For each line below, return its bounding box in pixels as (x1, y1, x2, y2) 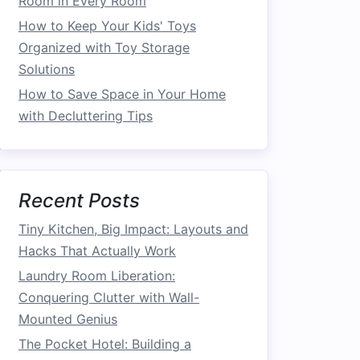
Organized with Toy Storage (18, 39, 190, 55)
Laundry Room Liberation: (18, 268, 175, 284)
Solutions (18, 61, 75, 77)
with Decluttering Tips (18, 108, 153, 124)
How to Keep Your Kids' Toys (18, 18, 196, 34)
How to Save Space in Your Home (18, 86, 226, 102)
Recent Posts (18, 189, 140, 212)
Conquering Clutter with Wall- (18, 289, 199, 305)
